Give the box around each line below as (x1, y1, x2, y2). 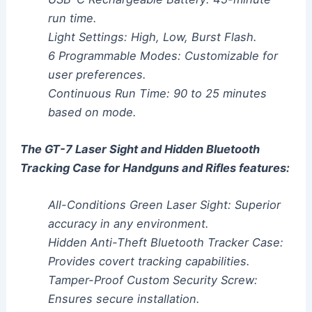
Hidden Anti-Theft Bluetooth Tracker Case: (47, 235, 283, 250)
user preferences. (47, 67, 146, 81)
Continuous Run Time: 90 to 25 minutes (47, 86, 267, 100)
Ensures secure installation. (47, 292, 200, 306)
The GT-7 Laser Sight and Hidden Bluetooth (19, 142, 260, 157)
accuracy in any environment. (47, 217, 209, 231)
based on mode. (47, 104, 136, 119)
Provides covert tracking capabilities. (47, 254, 250, 269)
